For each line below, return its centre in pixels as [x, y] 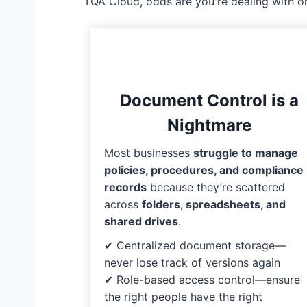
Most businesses [149, 153]
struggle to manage [246, 153]
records [125, 187]
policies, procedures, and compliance [204, 170]
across [123, 205]
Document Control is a [209, 101]
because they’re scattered [216, 187]
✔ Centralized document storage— [195, 246]
